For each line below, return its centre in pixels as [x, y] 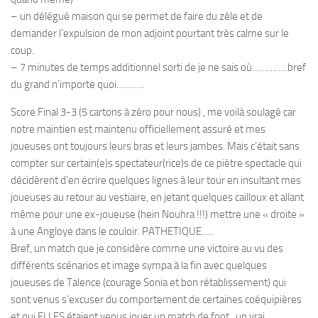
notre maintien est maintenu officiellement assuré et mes [138, 129]
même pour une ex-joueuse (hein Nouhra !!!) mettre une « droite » [158, 214]
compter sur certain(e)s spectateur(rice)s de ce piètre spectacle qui [156, 163]
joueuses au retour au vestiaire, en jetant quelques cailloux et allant [157, 197]
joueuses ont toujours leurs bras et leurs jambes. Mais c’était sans [155, 146]
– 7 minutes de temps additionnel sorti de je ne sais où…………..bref [158, 67]
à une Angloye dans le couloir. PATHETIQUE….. [112, 231]
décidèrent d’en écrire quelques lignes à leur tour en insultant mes [156, 180]
